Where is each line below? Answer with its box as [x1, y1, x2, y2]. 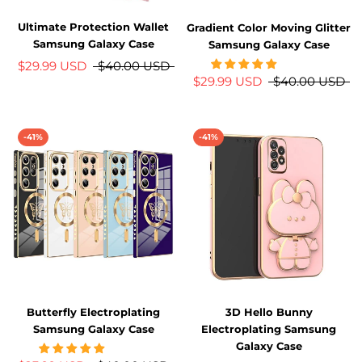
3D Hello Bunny [225, 305, 313, 318]
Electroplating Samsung [201, 322, 336, 335]
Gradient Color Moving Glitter [187, 20, 351, 34]
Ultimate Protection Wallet [18, 19, 169, 33]
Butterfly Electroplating [27, 305, 160, 318]
